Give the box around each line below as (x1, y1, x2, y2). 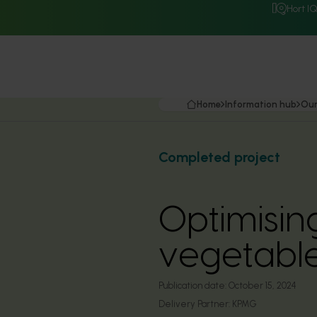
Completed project (158, 149, 280, 166)
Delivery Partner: (158, 299, 232, 309)
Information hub (225, 99, 296, 110)
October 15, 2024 (229, 280, 296, 291)
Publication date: (158, 280, 226, 291)
